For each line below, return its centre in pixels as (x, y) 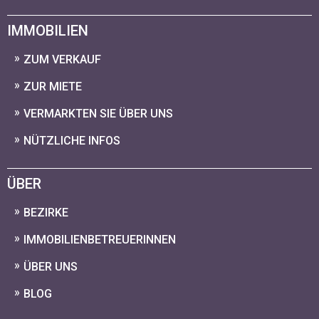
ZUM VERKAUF (62, 59)
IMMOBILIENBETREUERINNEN (100, 240)
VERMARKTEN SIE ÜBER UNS (98, 114)
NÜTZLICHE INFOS (72, 141)
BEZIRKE (46, 213)
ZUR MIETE (53, 87)
